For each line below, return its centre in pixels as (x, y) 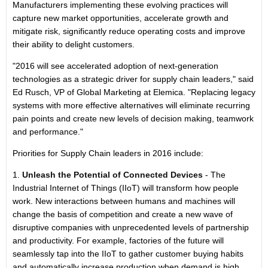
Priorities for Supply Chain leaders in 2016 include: (108, 153)
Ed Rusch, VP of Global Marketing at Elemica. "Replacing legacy (134, 92)
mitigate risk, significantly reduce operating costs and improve (129, 31)
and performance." (48, 132)
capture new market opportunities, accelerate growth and (121, 18)
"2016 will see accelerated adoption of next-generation (115, 66)
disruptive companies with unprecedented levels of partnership (131, 227)
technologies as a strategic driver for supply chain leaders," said (133, 79)
